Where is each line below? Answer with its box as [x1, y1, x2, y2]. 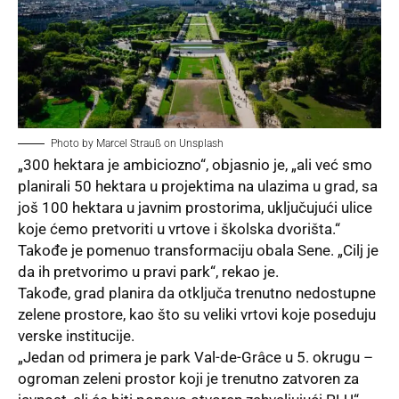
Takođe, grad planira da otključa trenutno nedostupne [18, 283, 376, 302]
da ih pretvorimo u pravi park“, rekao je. [18, 262, 279, 281]
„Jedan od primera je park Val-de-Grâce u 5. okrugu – [18, 347, 373, 366]
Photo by [51, 136, 96, 150]
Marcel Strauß [96, 136, 161, 150]
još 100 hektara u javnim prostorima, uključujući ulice [18, 198, 372, 216]
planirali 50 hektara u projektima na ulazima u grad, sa [18, 176, 378, 195]
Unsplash [179, 136, 224, 150]
